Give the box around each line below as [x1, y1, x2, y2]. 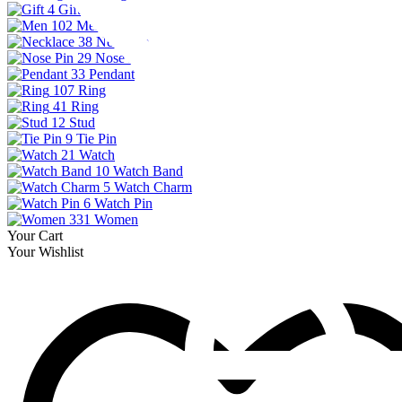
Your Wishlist [7, 244, 83, 259]
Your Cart [7, 228, 63, 243]
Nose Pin [95, 50, 147, 66]
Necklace [96, 34, 149, 49]
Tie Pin [76, 131, 117, 146]
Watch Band [113, 163, 183, 179]
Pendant [89, 66, 135, 82]
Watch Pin [94, 196, 153, 211]
